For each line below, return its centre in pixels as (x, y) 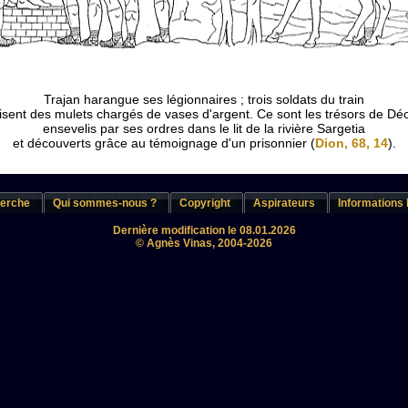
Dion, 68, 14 (351, 143)
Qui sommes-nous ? (105, 203)
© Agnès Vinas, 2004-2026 (204, 243)
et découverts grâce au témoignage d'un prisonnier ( (163, 143)
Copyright (205, 203)
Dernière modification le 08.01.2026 (204, 230)
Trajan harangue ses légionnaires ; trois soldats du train (204, 99)
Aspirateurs (284, 203)
